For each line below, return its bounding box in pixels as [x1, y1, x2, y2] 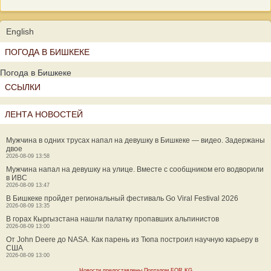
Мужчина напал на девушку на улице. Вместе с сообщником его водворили [6, 165, 264, 174]
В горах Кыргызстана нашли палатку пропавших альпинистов [6, 215, 219, 223]
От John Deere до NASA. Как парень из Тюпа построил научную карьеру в [6, 235, 258, 244]
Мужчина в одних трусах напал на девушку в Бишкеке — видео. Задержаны [6, 136, 265, 145]
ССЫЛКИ [5, 82, 41, 92]
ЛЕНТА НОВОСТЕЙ [5, 109, 83, 119]
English [6, 27, 34, 36]
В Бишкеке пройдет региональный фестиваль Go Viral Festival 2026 [6, 194, 238, 203]
